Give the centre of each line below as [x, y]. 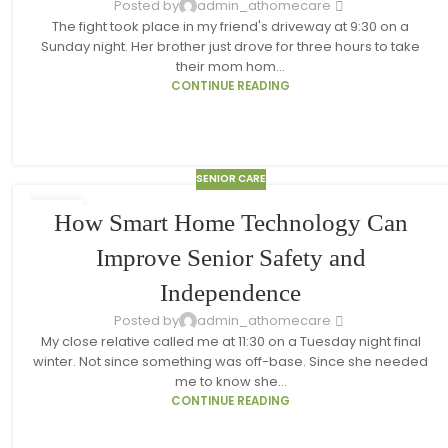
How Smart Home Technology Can [230, 222]
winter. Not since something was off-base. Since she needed [231, 361]
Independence [231, 292]
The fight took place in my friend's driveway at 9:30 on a [231, 27]
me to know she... [230, 381]
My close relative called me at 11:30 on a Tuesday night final [230, 341]
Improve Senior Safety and [230, 257]
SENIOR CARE [230, 178]
